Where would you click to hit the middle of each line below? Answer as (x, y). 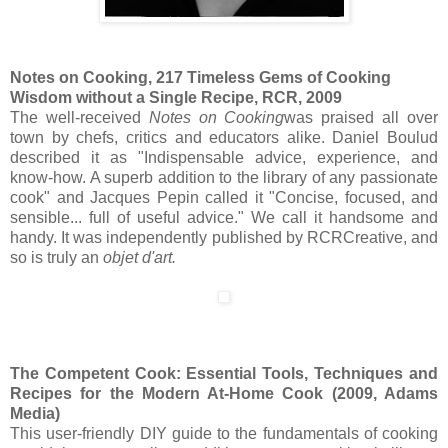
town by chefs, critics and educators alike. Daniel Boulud (224, 137)
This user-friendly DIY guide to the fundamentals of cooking (224, 433)
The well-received (79, 117)
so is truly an (56, 257)
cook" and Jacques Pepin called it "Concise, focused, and (224, 197)
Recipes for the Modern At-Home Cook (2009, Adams (224, 393)
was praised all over (361, 117)
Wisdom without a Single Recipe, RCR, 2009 (176, 97)
